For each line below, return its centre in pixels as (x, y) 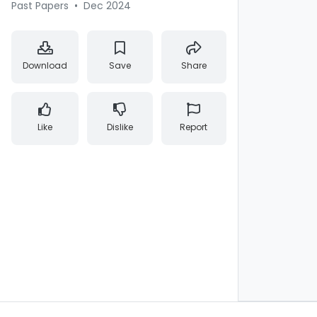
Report (194, 127)
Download (45, 65)
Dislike (120, 127)
